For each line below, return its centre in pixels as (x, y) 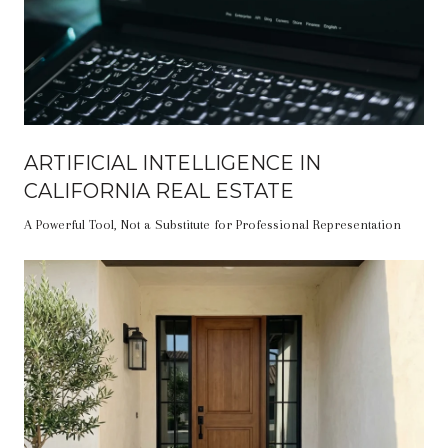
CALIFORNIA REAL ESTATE (159, 190)
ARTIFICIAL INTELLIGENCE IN (172, 162)
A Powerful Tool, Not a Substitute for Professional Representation (212, 224)
